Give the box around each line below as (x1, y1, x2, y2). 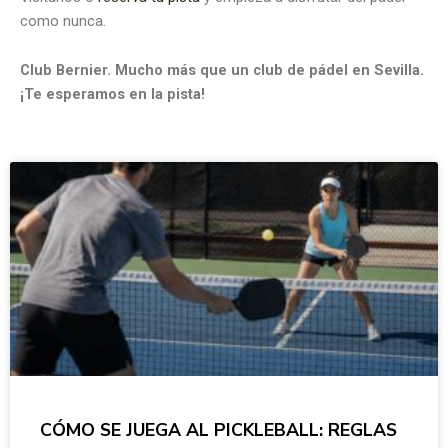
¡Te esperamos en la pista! (20, 85, 205, 104)
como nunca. (20, 11, 106, 30)
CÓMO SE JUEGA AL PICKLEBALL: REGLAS (40, 418, 397, 443)
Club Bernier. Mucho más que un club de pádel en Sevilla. (20, 61, 424, 80)
